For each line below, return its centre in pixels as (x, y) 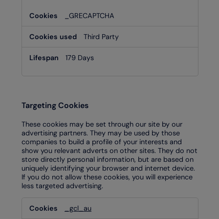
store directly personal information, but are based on (108, 160)
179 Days (80, 57)
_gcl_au (78, 208)
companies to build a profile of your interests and (102, 142)
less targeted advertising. (62, 186)
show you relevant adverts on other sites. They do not (109, 151)
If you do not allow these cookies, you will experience (107, 177)
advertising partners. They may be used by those (101, 133)
